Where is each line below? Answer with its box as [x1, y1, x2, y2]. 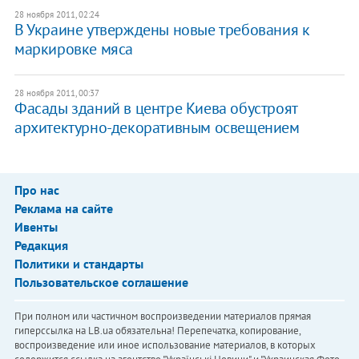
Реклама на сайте [14, 200, 113, 216]
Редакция [14, 236, 68, 253]
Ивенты [14, 218, 58, 235]
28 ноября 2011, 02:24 [14, 8, 99, 20]
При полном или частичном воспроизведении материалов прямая [14, 309, 311, 323]
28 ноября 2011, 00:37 [14, 87, 99, 99]
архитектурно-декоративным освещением [14, 116, 300, 138]
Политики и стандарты [14, 255, 143, 272]
